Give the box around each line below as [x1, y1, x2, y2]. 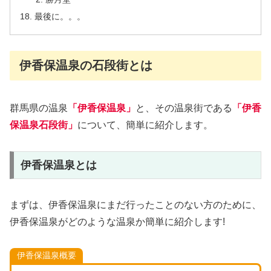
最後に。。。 [34, 11, 86, 21]
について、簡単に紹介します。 [77, 120, 213, 131]
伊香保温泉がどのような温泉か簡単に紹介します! [10, 216, 225, 227]
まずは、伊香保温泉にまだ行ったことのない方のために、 [10, 199, 261, 210]
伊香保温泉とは [20, 158, 97, 171]
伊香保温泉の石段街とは [19, 58, 152, 72]
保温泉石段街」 [10, 120, 77, 131]
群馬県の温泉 [10, 103, 68, 114]
